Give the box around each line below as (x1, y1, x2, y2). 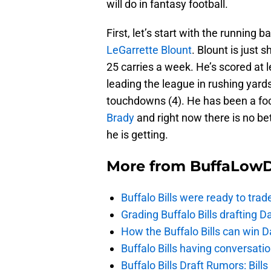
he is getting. (106, 128, 168, 142)
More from (106, 157, 190, 175)
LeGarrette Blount (106, 44, 192, 57)
